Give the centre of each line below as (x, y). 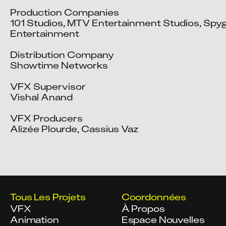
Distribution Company (62, 55)
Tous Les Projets (48, 197)
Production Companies (65, 12)
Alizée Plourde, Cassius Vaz (74, 129)
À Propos (143, 209)
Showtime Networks (59, 65)
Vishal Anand (41, 97)
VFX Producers (46, 118)
